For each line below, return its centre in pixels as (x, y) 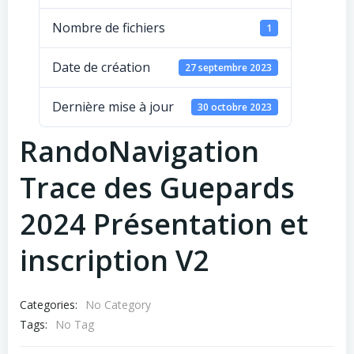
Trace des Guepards (157, 188)
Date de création (101, 68)
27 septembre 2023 (229, 67)
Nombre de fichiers (109, 28)
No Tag (75, 325)
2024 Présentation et (164, 224)
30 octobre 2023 (235, 107)
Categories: (49, 304)
